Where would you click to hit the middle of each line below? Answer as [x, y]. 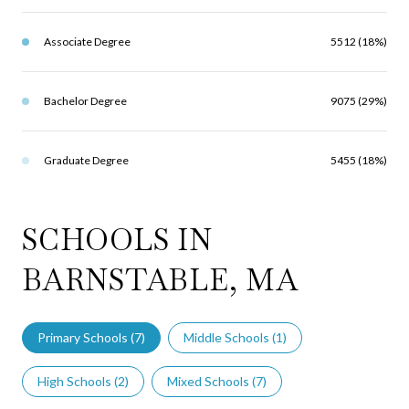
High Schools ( [78, 381]
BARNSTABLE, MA [160, 279]
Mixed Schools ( [211, 381]
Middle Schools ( [230, 337]
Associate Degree [87, 41]
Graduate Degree [86, 160]
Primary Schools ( [86, 337]
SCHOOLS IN [117, 239]
